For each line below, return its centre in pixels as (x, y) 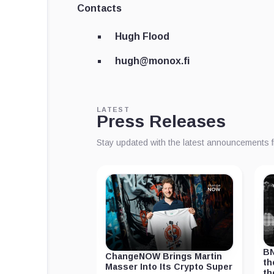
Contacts (99, 9)
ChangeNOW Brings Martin (164, 257)
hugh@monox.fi (152, 61)
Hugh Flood (142, 37)
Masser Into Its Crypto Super (169, 267)
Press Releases (161, 122)
